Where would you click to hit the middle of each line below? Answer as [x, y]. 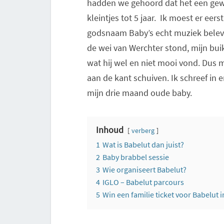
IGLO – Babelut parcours [143, 182]
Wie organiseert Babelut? [144, 170]
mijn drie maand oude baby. [139, 93]
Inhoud [110, 130]
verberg [143, 131]
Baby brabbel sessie [136, 157]
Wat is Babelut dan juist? [143, 145]
